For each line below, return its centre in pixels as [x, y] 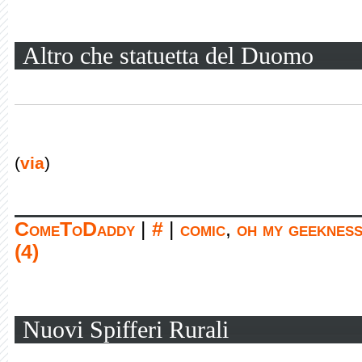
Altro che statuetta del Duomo [168, 55]
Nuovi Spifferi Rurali [126, 329]
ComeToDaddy [75, 229]
